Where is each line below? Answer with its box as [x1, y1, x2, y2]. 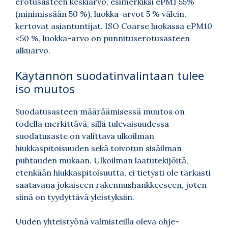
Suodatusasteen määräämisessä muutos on [15, 106, 185, 117]
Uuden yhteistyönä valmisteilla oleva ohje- [15, 216, 179, 227]
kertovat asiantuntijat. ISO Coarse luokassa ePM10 [15, 21, 212, 32]
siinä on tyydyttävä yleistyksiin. [15, 192, 134, 203]
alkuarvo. [15, 45, 50, 56]
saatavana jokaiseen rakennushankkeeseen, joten [15, 180, 207, 190]
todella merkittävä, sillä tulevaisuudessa [15, 119, 169, 129]
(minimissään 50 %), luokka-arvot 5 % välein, [15, 9, 186, 19]
